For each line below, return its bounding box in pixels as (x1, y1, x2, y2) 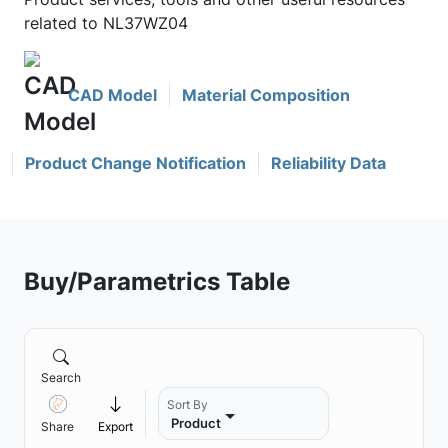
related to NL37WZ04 (24, 13, 188, 33)
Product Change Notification (25, 153, 246, 173)
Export (98, 419, 133, 434)
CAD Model (68, 85, 157, 105)
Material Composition (182, 85, 350, 105)
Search (41, 370, 81, 385)
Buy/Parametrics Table (24, 266, 290, 296)
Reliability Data (271, 153, 386, 173)
